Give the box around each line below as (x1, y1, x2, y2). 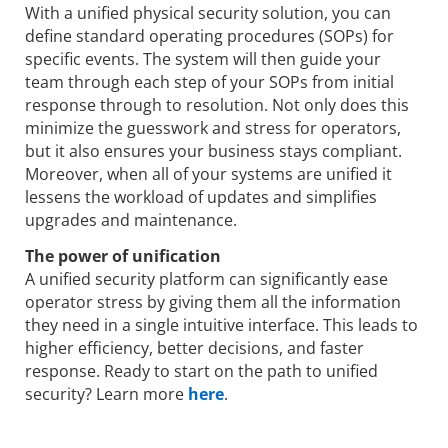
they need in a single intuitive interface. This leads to (25, 313, 418, 336)
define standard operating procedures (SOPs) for (25, 24, 394, 47)
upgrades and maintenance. (25, 208, 237, 231)
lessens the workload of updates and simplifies (25, 185, 377, 208)
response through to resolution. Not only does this (25, 93, 409, 116)
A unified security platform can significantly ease (25, 267, 388, 290)
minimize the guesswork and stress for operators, (25, 116, 401, 139)
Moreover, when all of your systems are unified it (25, 162, 392, 185)
